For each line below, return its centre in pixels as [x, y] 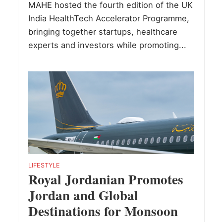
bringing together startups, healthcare [103, 31]
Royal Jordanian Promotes [106, 179]
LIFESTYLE [44, 166]
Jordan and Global [83, 195]
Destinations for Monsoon [103, 211]
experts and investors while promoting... [107, 45]
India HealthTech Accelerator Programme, [109, 18]
